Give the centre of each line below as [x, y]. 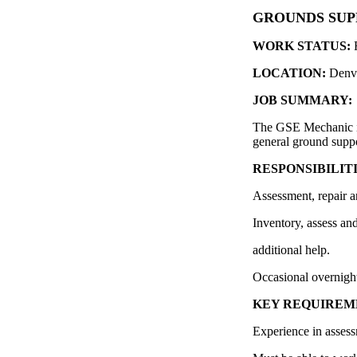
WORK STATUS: [303, 46]
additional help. [291, 250]
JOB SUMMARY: [302, 100]
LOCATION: [291, 73]
